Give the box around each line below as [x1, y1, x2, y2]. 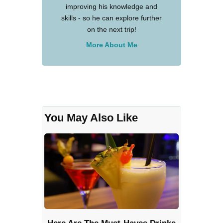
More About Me [86, 40, 137, 49]
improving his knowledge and [66, 2, 157, 10]
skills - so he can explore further [61, 13, 162, 22]
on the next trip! [87, 25, 136, 33]
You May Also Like [44, 111, 138, 124]
